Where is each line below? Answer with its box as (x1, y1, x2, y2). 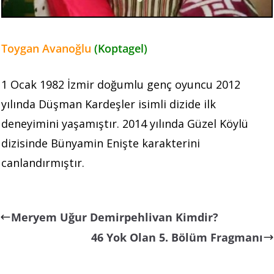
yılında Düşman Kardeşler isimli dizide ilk (1, 97, 216, 112)
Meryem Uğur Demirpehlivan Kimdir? (11, 210, 218, 225)
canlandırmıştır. (1, 155, 87, 171)
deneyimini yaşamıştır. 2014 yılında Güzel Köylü (1, 116, 248, 131)
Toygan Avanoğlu (1, 41, 94, 56)
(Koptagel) (94, 41, 147, 56)
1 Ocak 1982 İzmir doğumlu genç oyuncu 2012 (1, 77, 240, 92)
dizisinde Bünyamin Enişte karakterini (1, 136, 200, 151)
